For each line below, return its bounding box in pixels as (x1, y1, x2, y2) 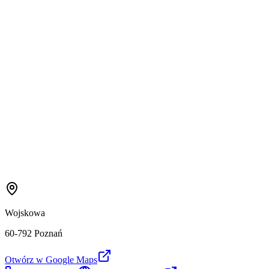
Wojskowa (5, 208, 45, 219)
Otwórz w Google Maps (5, 255, 97, 265)
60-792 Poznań (5, 228, 62, 239)
